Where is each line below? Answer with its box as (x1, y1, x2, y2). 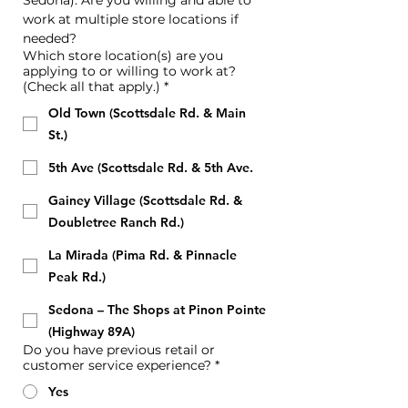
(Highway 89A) (48, 323, 135, 340)
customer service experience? (23, 357, 211, 373)
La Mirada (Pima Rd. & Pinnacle (48, 247, 237, 263)
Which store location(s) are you (23, 47, 223, 64)
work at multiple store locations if (23, 11, 239, 27)
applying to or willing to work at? (23, 63, 236, 79)
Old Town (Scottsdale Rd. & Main (48, 105, 246, 121)
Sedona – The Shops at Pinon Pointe (48, 301, 266, 318)
